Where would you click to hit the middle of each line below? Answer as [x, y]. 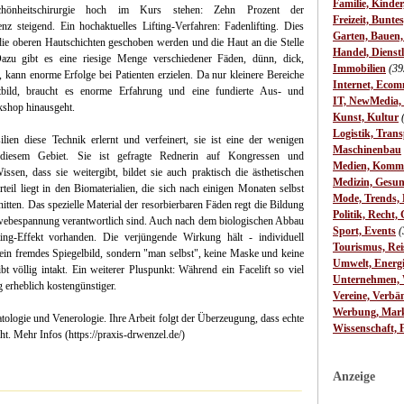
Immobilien [359, 69]
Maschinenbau [367, 150]
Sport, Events [364, 231]
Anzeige [354, 376]
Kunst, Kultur [366, 117]
